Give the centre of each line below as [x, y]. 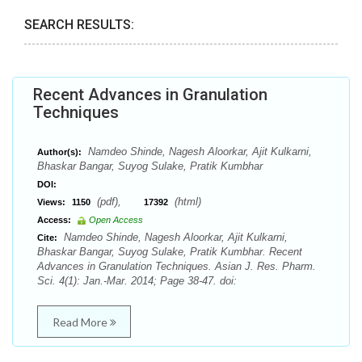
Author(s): [59, 152]
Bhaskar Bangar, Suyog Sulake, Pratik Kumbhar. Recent [170, 252]
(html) [186, 202]
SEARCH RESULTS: [79, 25]
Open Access [116, 220]
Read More [81, 322]
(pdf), [119, 202]
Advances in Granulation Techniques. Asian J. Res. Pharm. [177, 266]
